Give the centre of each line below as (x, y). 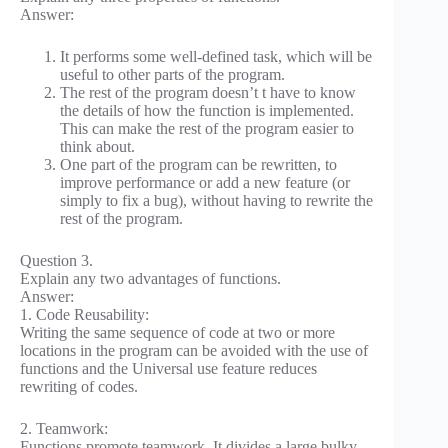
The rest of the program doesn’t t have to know (208, 93)
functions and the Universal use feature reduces (168, 369)
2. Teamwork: (64, 429)
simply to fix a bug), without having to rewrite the (216, 201)
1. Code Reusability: (84, 315)
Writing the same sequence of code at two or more (177, 333)
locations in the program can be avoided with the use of (194, 351)
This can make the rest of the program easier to (207, 129)
